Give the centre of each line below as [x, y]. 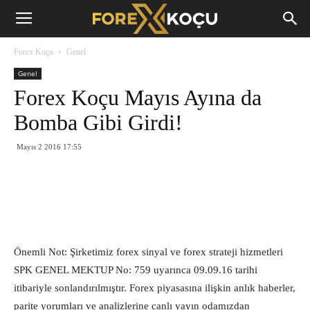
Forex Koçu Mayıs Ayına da [138, 98]
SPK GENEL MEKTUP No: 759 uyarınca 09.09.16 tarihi [136, 270]
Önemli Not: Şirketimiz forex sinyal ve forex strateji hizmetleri [148, 252]
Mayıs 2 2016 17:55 [49, 147]
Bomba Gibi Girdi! [98, 122]
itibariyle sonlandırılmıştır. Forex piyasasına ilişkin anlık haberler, [155, 288]
